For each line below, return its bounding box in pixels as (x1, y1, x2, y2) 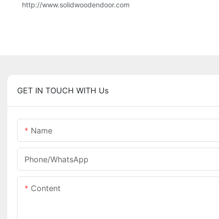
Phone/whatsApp (24, 154, 88, 165)
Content (31, 183, 61, 194)
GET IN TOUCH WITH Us (17, 86, 109, 96)
